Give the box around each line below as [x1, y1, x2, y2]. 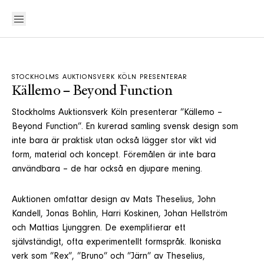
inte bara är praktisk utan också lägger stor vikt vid [12, 137, 216, 146]
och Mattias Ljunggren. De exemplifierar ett [12, 224, 186, 233]
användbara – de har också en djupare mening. [12, 165, 202, 174]
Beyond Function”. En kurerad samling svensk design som [12, 123, 238, 132]
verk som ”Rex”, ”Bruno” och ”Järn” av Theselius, [12, 252, 205, 262]
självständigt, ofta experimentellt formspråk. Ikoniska [12, 238, 221, 247]
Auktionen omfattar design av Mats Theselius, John [12, 196, 216, 205]
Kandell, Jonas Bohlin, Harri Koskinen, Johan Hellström [12, 210, 227, 219]
